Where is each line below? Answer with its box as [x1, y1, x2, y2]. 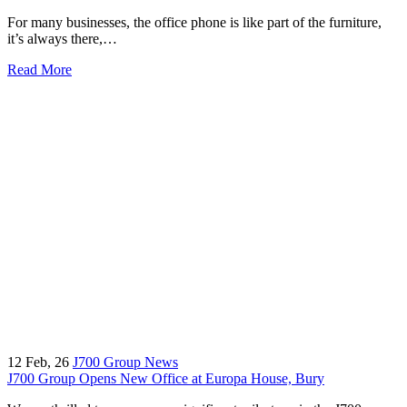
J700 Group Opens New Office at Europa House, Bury [7, 370, 324, 386]
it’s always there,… [7, 30, 117, 46]
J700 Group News [73, 353, 178, 370]
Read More [7, 61, 72, 77]
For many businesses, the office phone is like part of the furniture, [7, 14, 382, 30]
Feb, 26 [25, 353, 69, 370]
